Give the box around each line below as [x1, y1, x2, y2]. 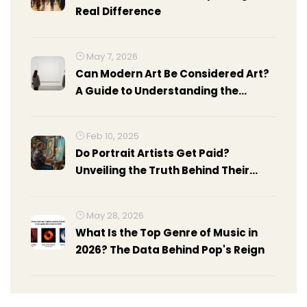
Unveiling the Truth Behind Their [75, 163, 249, 177]
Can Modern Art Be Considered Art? [75, 66, 269, 81]
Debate [75, 101, 116, 115]
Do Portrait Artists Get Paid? [75, 146, 230, 160]
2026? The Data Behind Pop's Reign [75, 243, 265, 257]
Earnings [75, 180, 123, 195]
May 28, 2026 [84, 209, 144, 222]
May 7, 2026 [84, 50, 138, 63]
